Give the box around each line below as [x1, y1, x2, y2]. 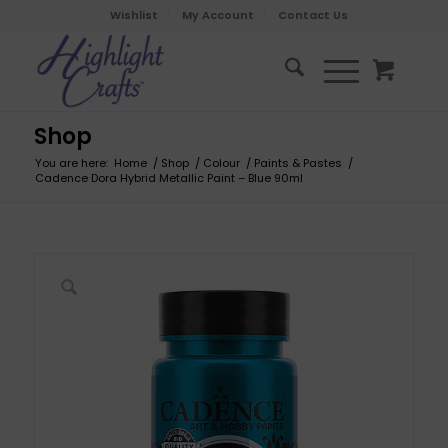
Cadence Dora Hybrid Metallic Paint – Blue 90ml [34, 170, 303, 186]
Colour [202, 155, 240, 171]
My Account [181, 7, 254, 23]
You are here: [34, 155, 108, 171]
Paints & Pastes [253, 155, 342, 171]
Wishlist [109, 7, 158, 23]
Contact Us [277, 7, 348, 23]
